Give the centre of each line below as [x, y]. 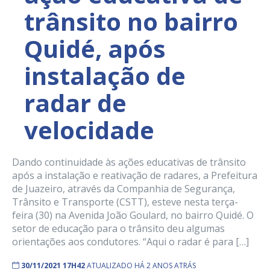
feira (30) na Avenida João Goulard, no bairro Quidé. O [133, 215]
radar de [75, 103]
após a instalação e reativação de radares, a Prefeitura [135, 176]
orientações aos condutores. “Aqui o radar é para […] [130, 242]
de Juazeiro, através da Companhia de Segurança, [125, 189]
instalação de [105, 76]
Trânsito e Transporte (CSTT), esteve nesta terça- [125, 202]
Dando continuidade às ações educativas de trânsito [129, 162]
